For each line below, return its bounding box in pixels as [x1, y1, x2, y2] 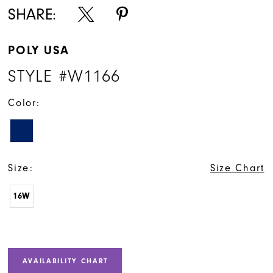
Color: [8, 97, 40, 109]
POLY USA [8, 43, 69, 57]
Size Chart [210, 162, 264, 174]
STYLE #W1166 [8, 66, 120, 87]
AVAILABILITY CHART [22, 257, 109, 266]
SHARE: [8, 5, 57, 24]
